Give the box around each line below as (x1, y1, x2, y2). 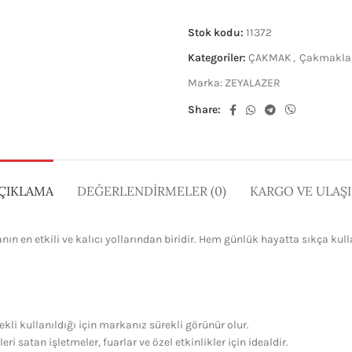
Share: (188, 103, 221, 116)
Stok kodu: (188, 26, 246, 39)
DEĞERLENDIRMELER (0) (76, 183, 226, 199)
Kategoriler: (188, 51, 246, 64)
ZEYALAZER (225, 76, 280, 90)
